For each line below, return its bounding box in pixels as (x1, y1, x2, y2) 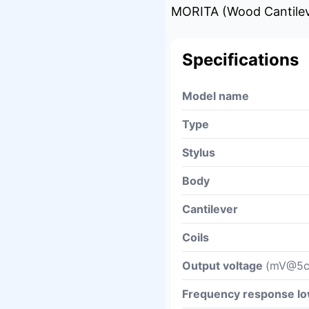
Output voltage (182, 259, 266, 272)
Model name (182, 89, 249, 103)
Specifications (182, 50, 299, 70)
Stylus (182, 146, 215, 159)
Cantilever (182, 202, 238, 216)
